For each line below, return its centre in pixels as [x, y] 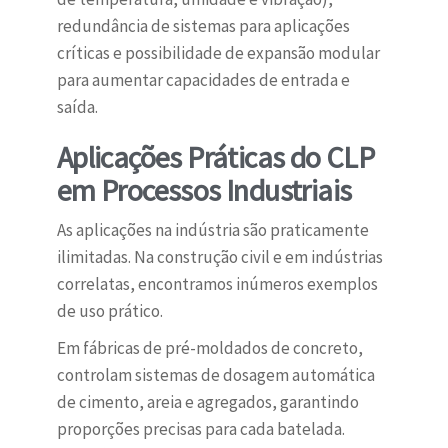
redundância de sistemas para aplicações [203, 26]
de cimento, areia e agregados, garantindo [207, 402]
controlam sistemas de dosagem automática [215, 375]
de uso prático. [109, 311]
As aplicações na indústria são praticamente [212, 230]
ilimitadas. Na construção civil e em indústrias [219, 257]
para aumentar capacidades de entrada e [203, 80]
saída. [77, 107]
